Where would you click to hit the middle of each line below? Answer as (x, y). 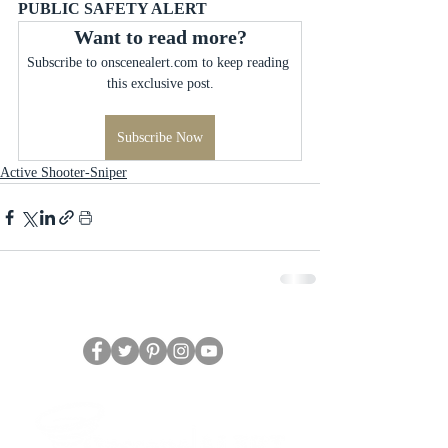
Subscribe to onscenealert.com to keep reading (160, 62)
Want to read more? (160, 37)
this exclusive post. (160, 83)
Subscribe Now (160, 137)
